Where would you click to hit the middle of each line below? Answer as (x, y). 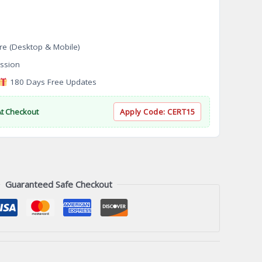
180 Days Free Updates (52, 82)
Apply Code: (144, 112)
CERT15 (181, 112)
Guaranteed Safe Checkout (58, 185)
